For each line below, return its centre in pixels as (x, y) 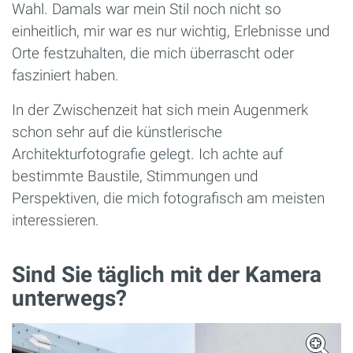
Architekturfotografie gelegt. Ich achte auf (147, 154)
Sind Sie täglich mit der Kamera (167, 274)
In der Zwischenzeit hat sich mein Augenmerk (160, 110)
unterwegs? (69, 298)
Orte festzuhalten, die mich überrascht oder (153, 53)
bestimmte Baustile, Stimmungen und (135, 176)
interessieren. (56, 220)
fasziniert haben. (65, 75)
